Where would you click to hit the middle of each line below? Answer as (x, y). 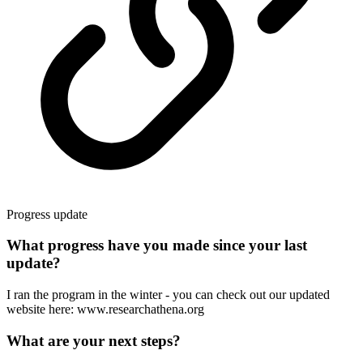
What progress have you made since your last (157, 246)
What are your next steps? (94, 340)
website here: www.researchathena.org (105, 310)
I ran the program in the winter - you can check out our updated (168, 295)
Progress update (47, 214)
